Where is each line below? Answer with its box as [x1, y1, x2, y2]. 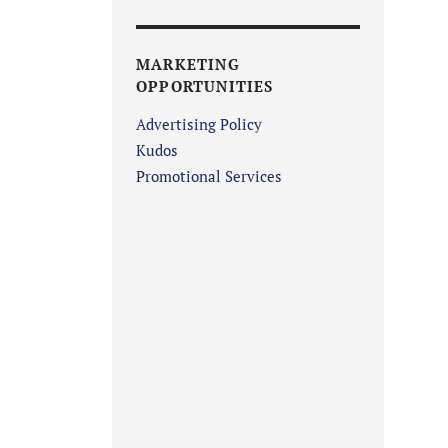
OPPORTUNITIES [136, 76, 274, 97]
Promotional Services [136, 166, 282, 187]
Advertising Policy [136, 114, 262, 135]
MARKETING [136, 54, 240, 75]
